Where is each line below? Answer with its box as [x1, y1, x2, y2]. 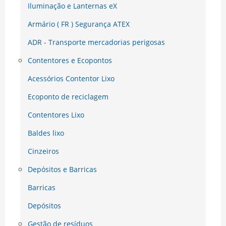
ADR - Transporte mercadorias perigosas [28, 37, 165, 47]
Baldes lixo [28, 128, 64, 138]
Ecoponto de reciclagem [28, 92, 108, 102]
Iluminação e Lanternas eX [28, 1, 117, 11]
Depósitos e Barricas [28, 164, 97, 175]
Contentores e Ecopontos [28, 55, 112, 66]
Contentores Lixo [28, 110, 84, 120]
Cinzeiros [28, 146, 59, 156]
